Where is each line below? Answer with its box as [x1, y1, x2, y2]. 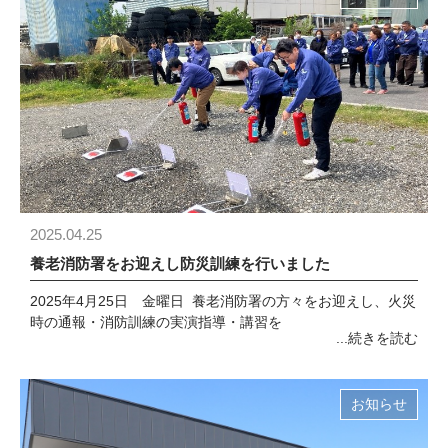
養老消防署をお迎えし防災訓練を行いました [30, 255, 330, 273]
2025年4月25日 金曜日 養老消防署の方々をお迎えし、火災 [30, 294, 416, 310]
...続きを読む [336, 331, 418, 347]
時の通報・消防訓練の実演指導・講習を [30, 315, 282, 331]
